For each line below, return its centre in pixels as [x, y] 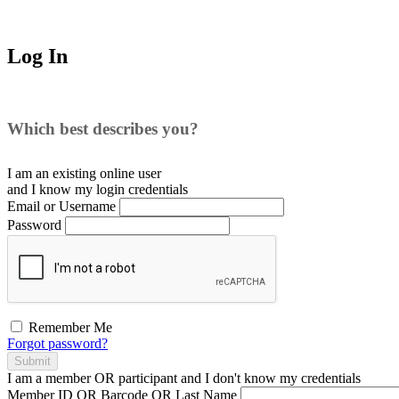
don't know [244, 378]
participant [148, 378]
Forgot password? [57, 343]
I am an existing [53, 173]
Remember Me [69, 327]
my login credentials [130, 189]
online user [130, 173]
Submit [33, 361]
